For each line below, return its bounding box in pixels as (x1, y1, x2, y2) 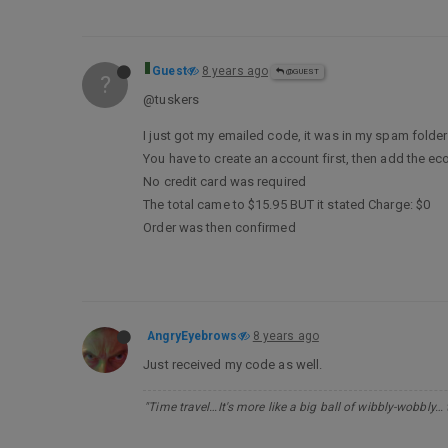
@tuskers (143, 92, 200, 107)
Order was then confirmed (143, 220, 296, 235)
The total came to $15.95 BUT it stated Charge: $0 (143, 197, 431, 212)
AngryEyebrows (147, 329, 238, 343)
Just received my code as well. (143, 357, 323, 372)
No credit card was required (143, 174, 306, 189)
